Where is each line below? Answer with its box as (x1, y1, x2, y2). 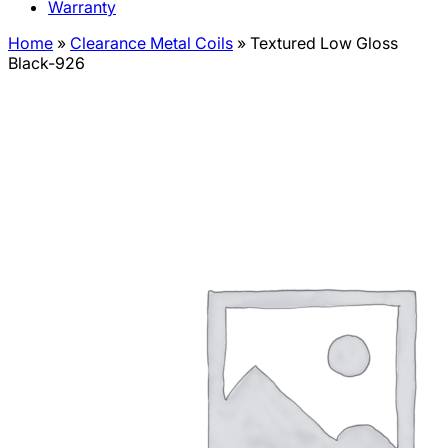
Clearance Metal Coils (70, 32, 233, 53)
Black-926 (8, 52, 85, 73)
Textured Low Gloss (250, 32, 398, 53)
